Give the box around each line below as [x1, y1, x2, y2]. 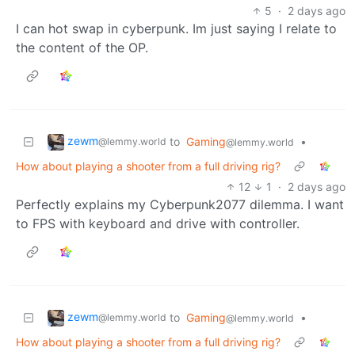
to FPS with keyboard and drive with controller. [16, 216, 300, 232]
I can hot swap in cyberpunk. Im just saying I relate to [16, 21, 337, 37]
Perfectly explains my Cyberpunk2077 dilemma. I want [16, 197, 344, 213]
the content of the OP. [16, 40, 148, 56]
